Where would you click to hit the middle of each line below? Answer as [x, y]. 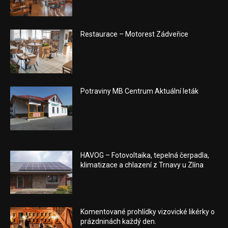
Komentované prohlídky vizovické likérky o [148, 212]
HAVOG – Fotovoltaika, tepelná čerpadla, [145, 155]
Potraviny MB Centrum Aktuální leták [140, 91]
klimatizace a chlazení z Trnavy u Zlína [142, 165]
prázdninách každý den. [119, 222]
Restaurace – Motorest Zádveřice [135, 34]
